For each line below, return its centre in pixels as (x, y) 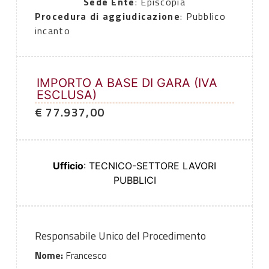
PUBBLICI (134, 180)
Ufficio (68, 166)
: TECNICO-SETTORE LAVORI (150, 166)
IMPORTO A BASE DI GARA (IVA (127, 83)
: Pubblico (203, 17)
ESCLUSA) (66, 95)
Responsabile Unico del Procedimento (120, 236)
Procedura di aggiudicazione (107, 17)
